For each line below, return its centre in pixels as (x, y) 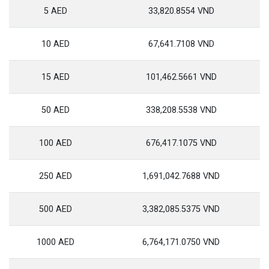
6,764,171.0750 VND (181, 242)
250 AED (56, 176)
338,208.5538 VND (181, 110)
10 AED (56, 44)
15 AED (56, 77)
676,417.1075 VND (181, 143)
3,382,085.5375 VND (181, 209)
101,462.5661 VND (181, 77)
